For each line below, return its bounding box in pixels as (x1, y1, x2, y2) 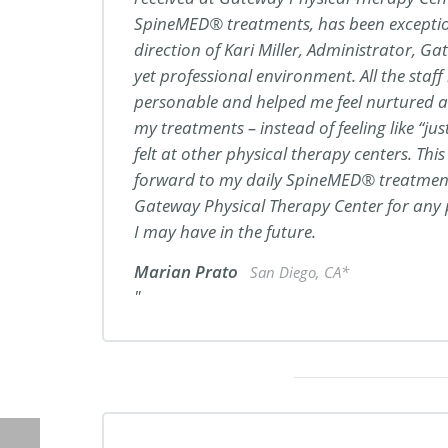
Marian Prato (134, 260, 242, 283)
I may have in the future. (134, 220, 316, 243)
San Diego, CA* (250, 262, 349, 282)
